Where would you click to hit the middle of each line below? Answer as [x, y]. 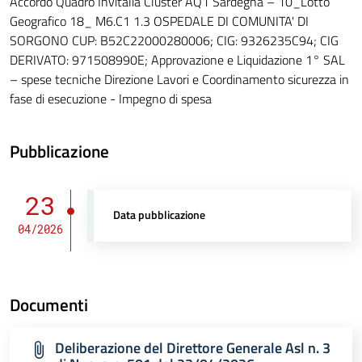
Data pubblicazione [160, 215]
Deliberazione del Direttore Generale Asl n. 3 [193, 348]
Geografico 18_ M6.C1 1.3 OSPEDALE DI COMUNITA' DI [159, 21]
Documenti [49, 305]
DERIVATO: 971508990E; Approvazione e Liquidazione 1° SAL [177, 60]
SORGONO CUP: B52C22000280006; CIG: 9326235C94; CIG [174, 41]
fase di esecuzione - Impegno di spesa [111, 99]
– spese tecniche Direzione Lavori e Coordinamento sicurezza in [179, 80]
